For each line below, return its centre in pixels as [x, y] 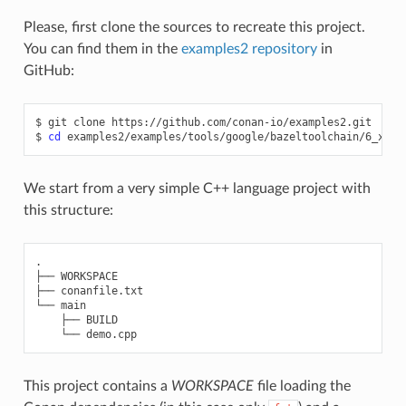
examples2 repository [249, 48]
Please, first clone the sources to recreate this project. [194, 27]
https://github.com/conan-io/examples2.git [241, 122]
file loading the [302, 386]
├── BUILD [76, 319]
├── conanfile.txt [89, 290]
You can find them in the [102, 48]
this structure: [68, 210]
